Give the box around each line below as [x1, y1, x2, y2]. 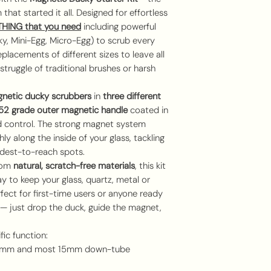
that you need [25, 21, 81, 33]
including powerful [81, 21, 156, 33]
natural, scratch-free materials [13, 160, 135, 172]
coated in [128, 104, 168, 116]
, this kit [135, 160, 166, 172]
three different [103, 90, 161, 102]
